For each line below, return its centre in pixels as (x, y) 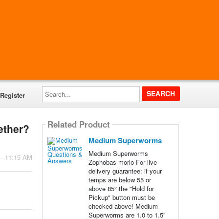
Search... (54, 89)
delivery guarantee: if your (125, 171)
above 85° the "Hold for (121, 188)
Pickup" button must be (121, 197)
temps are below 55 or (120, 180)
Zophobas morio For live (122, 162)
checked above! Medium (123, 206)
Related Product (78, 124)
